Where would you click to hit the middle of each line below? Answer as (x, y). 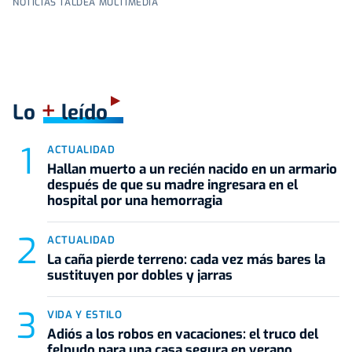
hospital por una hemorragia (135, 200)
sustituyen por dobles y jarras (140, 275)
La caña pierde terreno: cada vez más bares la (186, 259)
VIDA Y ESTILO (85, 314)
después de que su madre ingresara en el (172, 185)
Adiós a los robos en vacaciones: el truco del (183, 334)
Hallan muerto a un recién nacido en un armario (192, 169)
